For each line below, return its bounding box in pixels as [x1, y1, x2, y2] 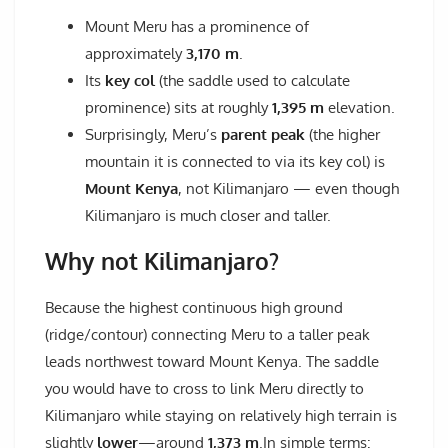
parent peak [221, 125, 305, 145]
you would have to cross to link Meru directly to [45, 378, 364, 398]
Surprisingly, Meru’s [85, 125, 221, 145]
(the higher [305, 125, 380, 145]
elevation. [324, 98, 395, 118]
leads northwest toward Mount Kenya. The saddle [45, 351, 379, 371]
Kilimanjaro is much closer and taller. [85, 206, 331, 226]
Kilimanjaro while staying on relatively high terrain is [45, 405, 397, 425]
